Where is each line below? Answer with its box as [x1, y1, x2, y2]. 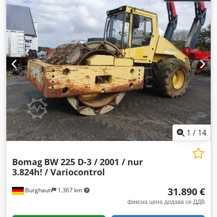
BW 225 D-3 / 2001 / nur [44, 156, 143, 168]
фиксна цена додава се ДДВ [127, 198, 205, 206]
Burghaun [24, 186, 52, 194]
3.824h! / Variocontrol [12, 166, 105, 178]
